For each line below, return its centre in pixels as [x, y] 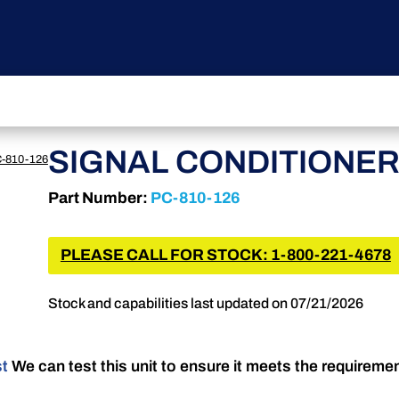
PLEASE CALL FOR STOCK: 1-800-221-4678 [225, 255]
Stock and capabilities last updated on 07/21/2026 [205, 304]
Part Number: [98, 199]
